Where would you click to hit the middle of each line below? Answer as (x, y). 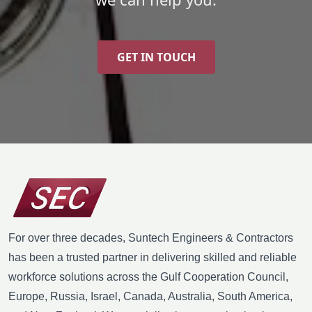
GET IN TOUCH (156, 57)
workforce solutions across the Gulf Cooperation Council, (148, 276)
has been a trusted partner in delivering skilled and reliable (153, 257)
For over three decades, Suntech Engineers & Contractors (151, 237)
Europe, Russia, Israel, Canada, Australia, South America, (150, 296)
